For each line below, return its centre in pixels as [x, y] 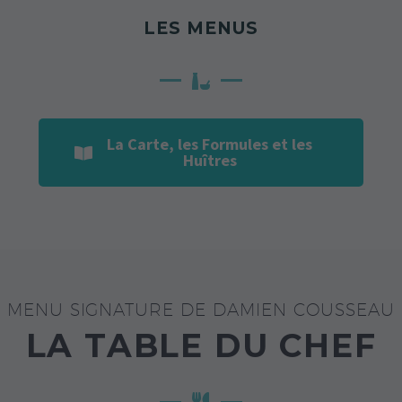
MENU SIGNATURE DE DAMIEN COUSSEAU [201, 309]
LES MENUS [201, 28]
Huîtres [210, 160]
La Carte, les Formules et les [210, 144]
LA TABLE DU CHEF [201, 345]
